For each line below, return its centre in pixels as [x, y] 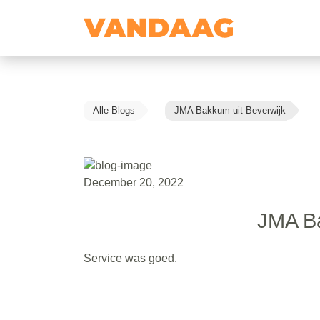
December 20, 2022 [134, 182]
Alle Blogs [114, 110]
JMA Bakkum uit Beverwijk [230, 110]
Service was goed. [130, 258]
